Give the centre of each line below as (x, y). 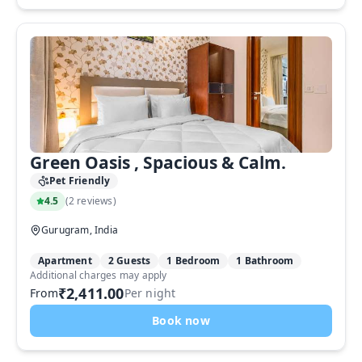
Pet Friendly (80, 181)
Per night (150, 293)
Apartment (65, 261)
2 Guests (129, 261)
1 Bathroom (265, 261)
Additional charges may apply (99, 275)
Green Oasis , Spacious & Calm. (158, 162)
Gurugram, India (80, 230)
